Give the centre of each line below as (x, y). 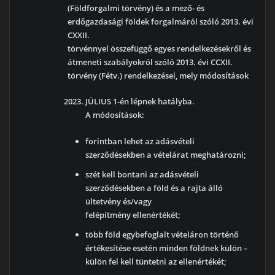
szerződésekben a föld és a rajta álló (154, 188)
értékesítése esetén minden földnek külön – (167, 248)
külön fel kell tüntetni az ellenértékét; (156, 262)
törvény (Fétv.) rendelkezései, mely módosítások (158, 76)
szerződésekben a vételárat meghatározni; (166, 155)
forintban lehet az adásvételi (140, 141)
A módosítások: (115, 115)
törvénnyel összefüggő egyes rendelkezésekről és (160, 49)
